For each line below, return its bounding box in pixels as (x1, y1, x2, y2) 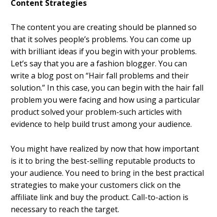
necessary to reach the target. (11, 203, 120, 215)
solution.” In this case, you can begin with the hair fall (11, 82, 204, 93)
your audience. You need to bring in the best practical (11, 167, 204, 178)
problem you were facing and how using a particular (11, 94, 201, 106)
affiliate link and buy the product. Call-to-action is (11, 191, 189, 202)
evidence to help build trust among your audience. (11, 119, 192, 130)
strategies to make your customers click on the (11, 179, 181, 190)
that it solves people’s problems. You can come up (11, 34, 192, 45)
